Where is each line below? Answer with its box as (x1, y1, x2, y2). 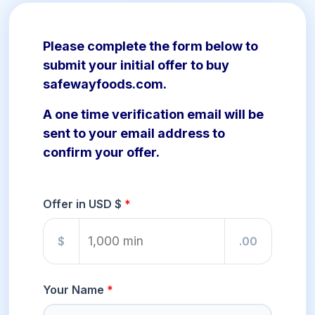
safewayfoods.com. (43, 77, 167, 92)
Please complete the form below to (43, 39, 258, 54)
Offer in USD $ (43, 197, 122, 212)
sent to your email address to (43, 126, 225, 141)
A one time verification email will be (43, 107, 264, 122)
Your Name (43, 283, 104, 297)
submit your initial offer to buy (43, 58, 229, 73)
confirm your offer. (43, 145, 160, 160)
